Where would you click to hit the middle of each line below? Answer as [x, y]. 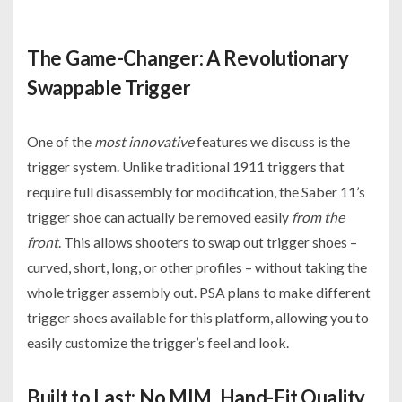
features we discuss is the [272, 142]
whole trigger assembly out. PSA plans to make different [199, 293]
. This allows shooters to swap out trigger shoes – [208, 242]
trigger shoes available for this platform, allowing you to [198, 318]
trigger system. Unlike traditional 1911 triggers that [186, 167]
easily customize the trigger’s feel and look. [158, 343]
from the [318, 217]
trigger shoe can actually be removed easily [159, 217]
